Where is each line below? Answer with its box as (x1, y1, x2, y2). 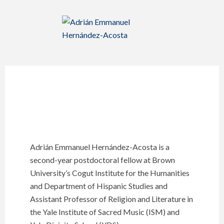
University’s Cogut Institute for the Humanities (30, 168, 189, 177)
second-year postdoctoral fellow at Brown (30, 155, 175, 164)
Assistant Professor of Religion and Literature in (30, 194, 193, 203)
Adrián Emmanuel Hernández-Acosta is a (30, 142, 169, 151)
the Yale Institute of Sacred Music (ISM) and (30, 207, 179, 216)
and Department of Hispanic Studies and (30, 181, 167, 190)
